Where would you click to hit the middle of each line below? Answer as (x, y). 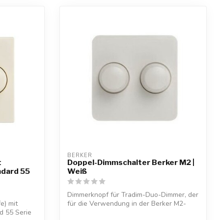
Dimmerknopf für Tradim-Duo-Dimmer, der (133, 195)
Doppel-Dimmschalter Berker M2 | (131, 163)
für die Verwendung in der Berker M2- (127, 204)
